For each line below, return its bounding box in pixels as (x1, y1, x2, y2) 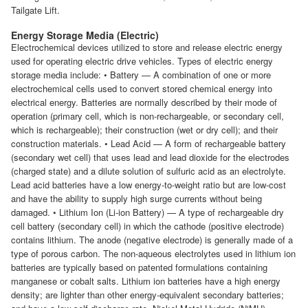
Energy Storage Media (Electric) (11, 28, 159, 43)
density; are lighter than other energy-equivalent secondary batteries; (11, 288, 284, 302)
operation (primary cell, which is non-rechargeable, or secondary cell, (11, 109, 284, 123)
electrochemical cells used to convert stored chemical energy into (11, 82, 272, 96)
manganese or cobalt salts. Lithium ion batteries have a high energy (11, 274, 280, 288)
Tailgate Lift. (11, 3, 60, 17)
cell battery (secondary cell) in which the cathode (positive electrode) (11, 219, 284, 233)
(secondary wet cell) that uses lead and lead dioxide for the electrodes (11, 151, 289, 164)
